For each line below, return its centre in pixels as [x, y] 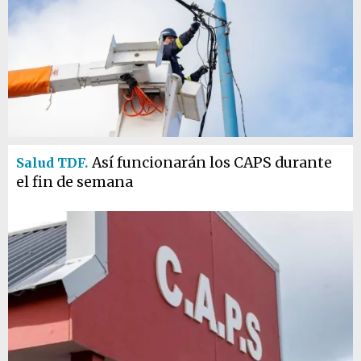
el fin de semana [75, 182]
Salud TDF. [52, 163]
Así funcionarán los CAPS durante [212, 163]
